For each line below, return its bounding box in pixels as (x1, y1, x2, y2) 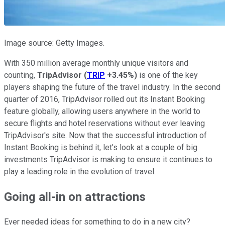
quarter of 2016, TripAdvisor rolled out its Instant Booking (4, 94, 205, 104)
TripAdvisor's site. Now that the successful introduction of (4, 130, 207, 140)
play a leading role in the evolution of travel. (4, 166, 156, 176)
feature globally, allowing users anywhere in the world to (4, 106, 200, 116)
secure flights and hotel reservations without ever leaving (4, 118, 205, 128)
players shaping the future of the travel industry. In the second (4, 82, 220, 92)
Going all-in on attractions (4, 189, 146, 204)
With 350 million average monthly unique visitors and (4, 58, 188, 68)
